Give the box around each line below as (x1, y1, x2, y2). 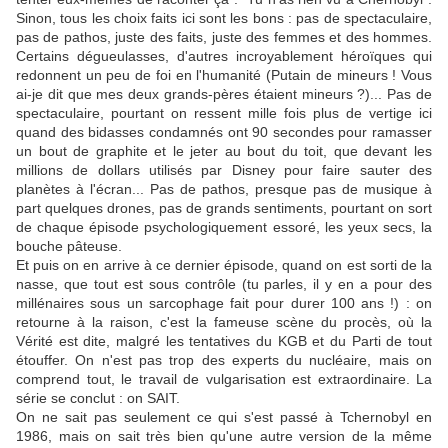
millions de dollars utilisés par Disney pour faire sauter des (16, 162, 432, 179)
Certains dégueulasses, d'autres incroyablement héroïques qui (16, 48, 432, 65)
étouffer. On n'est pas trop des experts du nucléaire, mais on (16, 352, 432, 369)
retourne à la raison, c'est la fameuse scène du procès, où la (16, 314, 432, 331)
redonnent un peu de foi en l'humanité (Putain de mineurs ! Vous (16, 67, 432, 84)
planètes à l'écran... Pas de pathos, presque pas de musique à (16, 181, 432, 198)
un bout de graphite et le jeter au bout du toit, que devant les (16, 143, 432, 160)
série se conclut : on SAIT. (16, 390, 180, 407)
